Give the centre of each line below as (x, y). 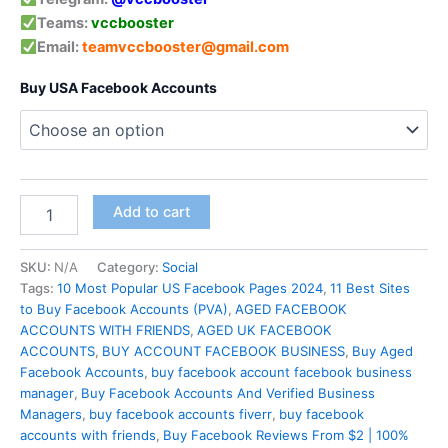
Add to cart (151, 211)
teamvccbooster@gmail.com (185, 47)
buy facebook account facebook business (281, 371)
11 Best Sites (370, 287)
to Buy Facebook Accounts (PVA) (124, 308)
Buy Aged (382, 350)
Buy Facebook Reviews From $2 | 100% (286, 434)
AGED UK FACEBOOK (264, 329)
